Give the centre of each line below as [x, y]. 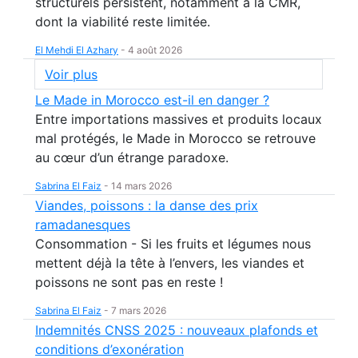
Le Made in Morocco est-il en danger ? [152, 100]
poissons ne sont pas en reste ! [129, 282]
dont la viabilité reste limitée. [123, 22]
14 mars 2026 [141, 186]
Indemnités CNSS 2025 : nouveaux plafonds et [177, 330]
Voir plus [71, 74]
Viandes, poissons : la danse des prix [147, 205]
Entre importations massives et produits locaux [179, 119]
